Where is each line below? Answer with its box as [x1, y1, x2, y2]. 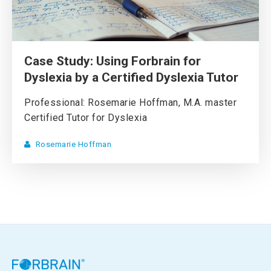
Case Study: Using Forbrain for [24, 53, 201, 68]
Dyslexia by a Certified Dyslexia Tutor [24, 70, 238, 85]
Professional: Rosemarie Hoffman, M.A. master [24, 96, 237, 108]
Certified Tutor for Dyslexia [24, 111, 147, 123]
